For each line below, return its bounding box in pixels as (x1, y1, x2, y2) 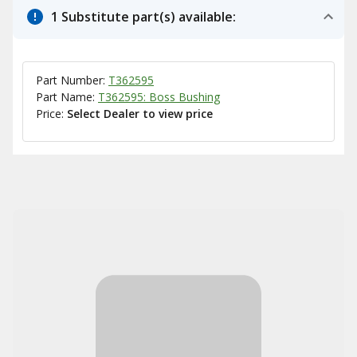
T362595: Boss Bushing (98, 89, 220, 104)
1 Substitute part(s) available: (51, 8, 236, 25)
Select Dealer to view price (67, 106, 213, 121)
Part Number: (36, 73, 108, 88)
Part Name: (36, 89, 98, 104)
